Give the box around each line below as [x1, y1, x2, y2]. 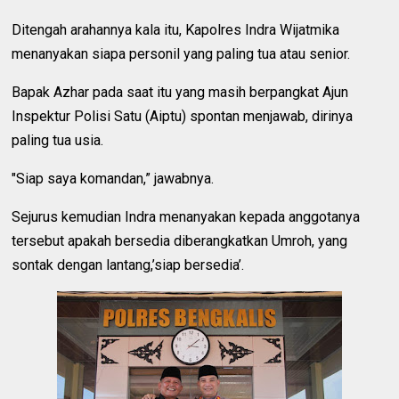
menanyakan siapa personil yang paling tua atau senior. [12, 45, 351, 62]
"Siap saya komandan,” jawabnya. [12, 169, 215, 187]
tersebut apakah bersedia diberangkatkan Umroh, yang [12, 232, 348, 249]
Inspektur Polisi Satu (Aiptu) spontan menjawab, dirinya [12, 107, 354, 125]
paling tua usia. [12, 131, 104, 149]
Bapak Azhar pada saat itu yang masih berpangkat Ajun [12, 83, 349, 101]
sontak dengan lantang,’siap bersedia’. [12, 256, 245, 273]
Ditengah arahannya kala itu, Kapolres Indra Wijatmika [12, 20, 340, 38]
